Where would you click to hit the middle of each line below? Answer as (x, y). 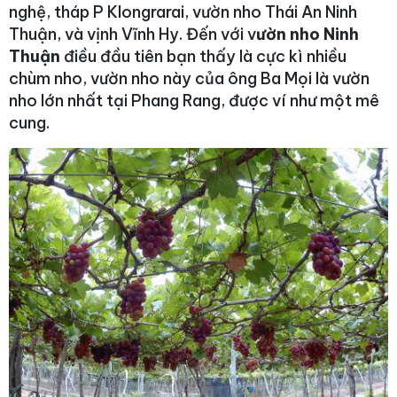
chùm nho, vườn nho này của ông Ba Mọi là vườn (189, 78)
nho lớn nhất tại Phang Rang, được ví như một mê (194, 100)
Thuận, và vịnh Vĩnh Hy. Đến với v (132, 34)
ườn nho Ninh (307, 34)
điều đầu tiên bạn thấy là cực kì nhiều (205, 56)
